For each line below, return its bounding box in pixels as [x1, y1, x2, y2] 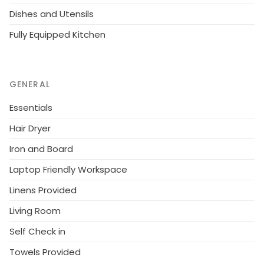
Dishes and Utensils [9, 8, 94, 20]
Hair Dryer [9, 122, 51, 134]
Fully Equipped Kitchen [9, 28, 105, 41]
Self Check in [9, 225, 65, 237]
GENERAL [9, 78, 50, 90]
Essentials [9, 101, 52, 114]
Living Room [9, 204, 61, 217]
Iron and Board [9, 143, 73, 155]
